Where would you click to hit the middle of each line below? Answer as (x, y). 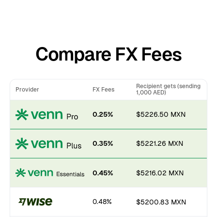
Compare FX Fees (108, 54)
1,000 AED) (151, 93)
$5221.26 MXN (159, 144)
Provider (28, 89)
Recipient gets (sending (168, 86)
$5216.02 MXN (160, 173)
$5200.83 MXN (161, 202)
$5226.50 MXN (161, 115)
